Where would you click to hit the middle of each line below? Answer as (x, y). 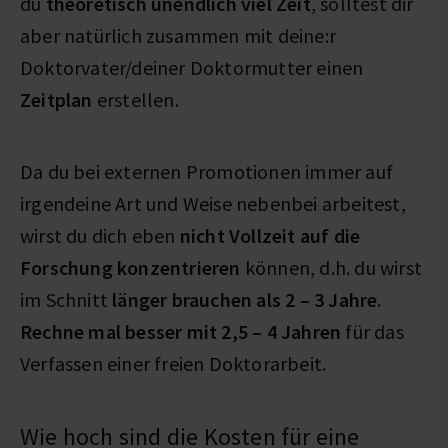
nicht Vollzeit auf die (270, 235)
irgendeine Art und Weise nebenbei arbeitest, (213, 203)
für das (374, 331)
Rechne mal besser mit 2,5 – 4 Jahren (183, 331)
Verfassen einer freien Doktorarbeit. (173, 363)
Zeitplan (56, 99)
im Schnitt (64, 299)
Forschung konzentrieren (130, 267)
